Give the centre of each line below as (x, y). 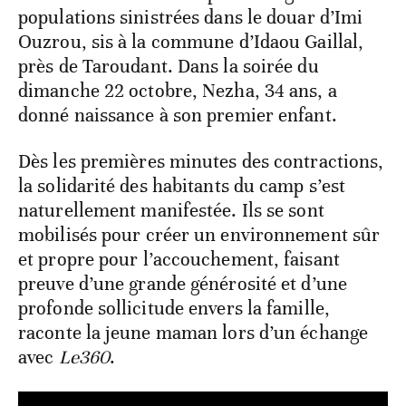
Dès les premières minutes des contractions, (201, 162)
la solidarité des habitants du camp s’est (182, 186)
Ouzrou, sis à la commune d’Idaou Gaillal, (191, 42)
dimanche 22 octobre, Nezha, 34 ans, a (178, 91)
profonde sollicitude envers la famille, (174, 309)
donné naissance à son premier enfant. (178, 116)
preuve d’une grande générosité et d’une (183, 284)
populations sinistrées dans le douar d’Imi (191, 18)
